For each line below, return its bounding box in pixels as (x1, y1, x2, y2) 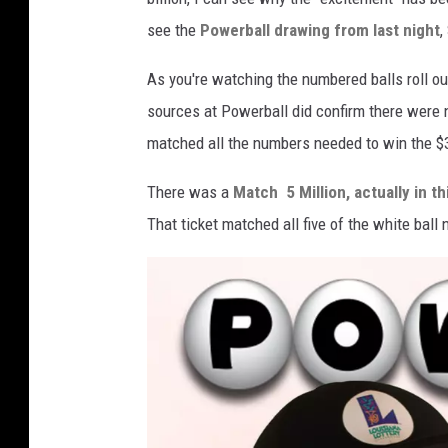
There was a (147, 182, 229, 203)
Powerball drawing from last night (200, 20, 440, 41)
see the (147, 20, 200, 41)
